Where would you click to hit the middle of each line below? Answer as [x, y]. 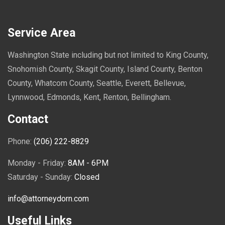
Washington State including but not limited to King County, [108, 55]
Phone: [21, 141]
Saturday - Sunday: [41, 177]
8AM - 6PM [88, 163]
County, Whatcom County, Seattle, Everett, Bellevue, [97, 83]
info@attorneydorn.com [48, 199]
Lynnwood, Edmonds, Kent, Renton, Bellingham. [89, 97]
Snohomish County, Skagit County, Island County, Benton [105, 69]
